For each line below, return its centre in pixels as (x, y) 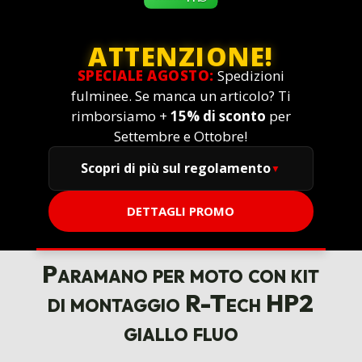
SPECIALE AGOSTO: (145, 76)
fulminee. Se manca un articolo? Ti (181, 96)
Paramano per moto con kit (181, 274)
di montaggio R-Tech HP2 (181, 303)
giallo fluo (181, 333)
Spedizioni (249, 76)
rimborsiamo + (120, 116)
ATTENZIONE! (181, 57)
